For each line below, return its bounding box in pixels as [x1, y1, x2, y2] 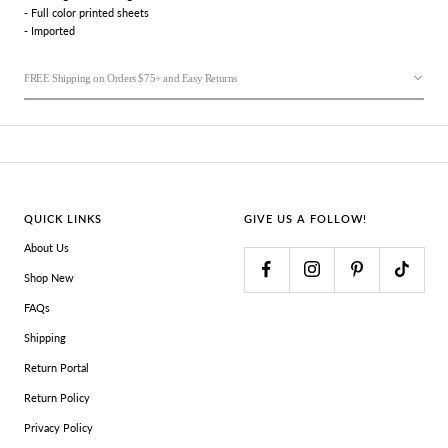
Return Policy [24, 390, 90, 404]
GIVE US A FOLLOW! [244, 211, 367, 225]
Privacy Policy [24, 420, 93, 434]
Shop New [24, 270, 74, 284]
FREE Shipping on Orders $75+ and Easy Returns [24, 71, 237, 84]
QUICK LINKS [24, 211, 102, 225]
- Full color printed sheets [24, 5, 152, 19]
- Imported [24, 23, 78, 37]
